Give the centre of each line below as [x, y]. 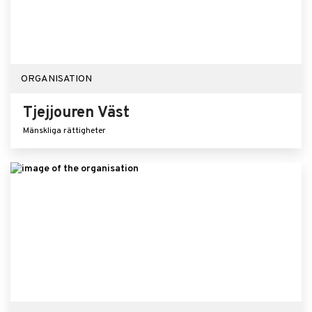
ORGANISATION [56, 79]
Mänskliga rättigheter [64, 131]
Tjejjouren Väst [76, 113]
